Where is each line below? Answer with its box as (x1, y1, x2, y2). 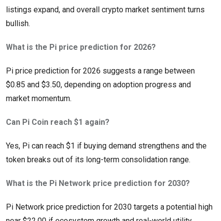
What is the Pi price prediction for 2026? (6, 42, 156, 52)
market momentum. (6, 94, 72, 104)
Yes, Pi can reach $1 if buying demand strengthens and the (6, 141, 207, 151)
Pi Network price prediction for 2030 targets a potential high (6, 202, 213, 212)
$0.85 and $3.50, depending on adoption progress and (6, 80, 191, 90)
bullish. (6, 19, 30, 29)
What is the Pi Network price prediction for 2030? (6, 179, 190, 188)
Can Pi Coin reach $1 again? (6, 117, 110, 127)
